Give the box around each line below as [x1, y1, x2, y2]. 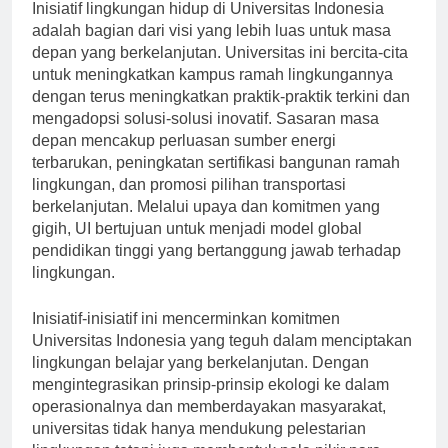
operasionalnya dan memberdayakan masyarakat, [32, 415, 386, 433]
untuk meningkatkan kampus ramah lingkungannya [32, 83, 393, 101]
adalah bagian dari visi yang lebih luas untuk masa [32, 39, 391, 57]
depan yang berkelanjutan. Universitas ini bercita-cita [32, 61, 408, 79]
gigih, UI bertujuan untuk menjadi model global [32, 237, 362, 255]
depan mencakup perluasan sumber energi [32, 149, 336, 167]
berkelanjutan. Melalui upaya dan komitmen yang [32, 215, 380, 233]
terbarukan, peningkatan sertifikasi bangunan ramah [32, 171, 400, 189]
